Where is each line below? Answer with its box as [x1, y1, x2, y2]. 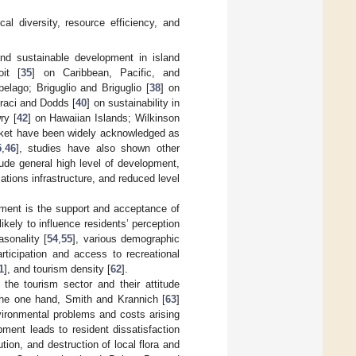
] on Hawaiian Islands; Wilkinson [27, 112, 180, 125]
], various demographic [72, 233, 180, 246]
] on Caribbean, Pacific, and [32, 67, 180, 79]
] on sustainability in [87, 97, 180, 110]
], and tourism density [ [4, 263, 110, 276]
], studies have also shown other [15, 142, 180, 155]
